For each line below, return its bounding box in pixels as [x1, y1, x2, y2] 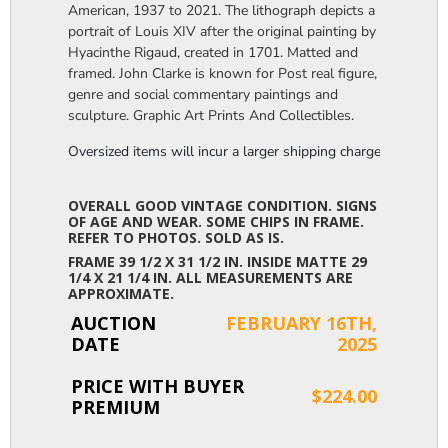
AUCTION [71, 310, 156, 335]
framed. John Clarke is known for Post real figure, [68, 63, 377, 83]
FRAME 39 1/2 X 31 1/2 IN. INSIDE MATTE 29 [68, 251, 367, 271]
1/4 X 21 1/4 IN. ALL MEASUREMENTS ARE [68, 267, 353, 287]
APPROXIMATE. [68, 283, 174, 303]
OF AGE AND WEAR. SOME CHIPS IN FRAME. [68, 211, 364, 231]
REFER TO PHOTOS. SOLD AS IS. [68, 227, 284, 247]
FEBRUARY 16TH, [226, 310, 377, 335]
